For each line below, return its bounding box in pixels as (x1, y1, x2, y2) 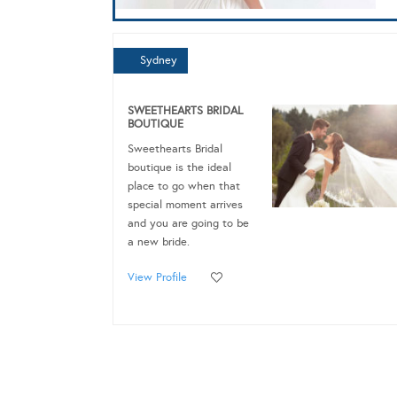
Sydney (140, 52, 177, 67)
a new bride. (128, 234, 190, 249)
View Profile (128, 269, 187, 284)
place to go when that (128, 178, 240, 193)
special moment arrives (128, 197, 243, 212)
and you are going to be (128, 215, 249, 230)
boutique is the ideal (128, 160, 231, 175)
